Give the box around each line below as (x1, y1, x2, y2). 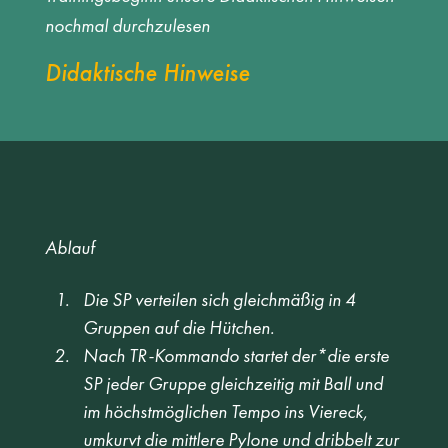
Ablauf (45, 235, 96, 259)
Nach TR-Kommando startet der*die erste (82, 344, 393, 368)
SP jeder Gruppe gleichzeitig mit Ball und (82, 372, 387, 396)
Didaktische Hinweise (44, 57, 250, 88)
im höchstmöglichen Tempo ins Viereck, (82, 400, 372, 424)
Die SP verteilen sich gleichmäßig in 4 (82, 288, 360, 312)
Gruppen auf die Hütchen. (82, 316, 278, 340)
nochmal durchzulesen (44, 14, 210, 38)
